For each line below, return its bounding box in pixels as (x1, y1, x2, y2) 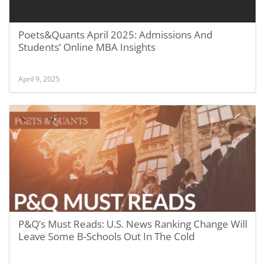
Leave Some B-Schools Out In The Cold (18, 230, 195, 243)
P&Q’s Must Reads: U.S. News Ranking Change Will (18, 217, 247, 231)
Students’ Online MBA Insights (18, 40, 156, 54)
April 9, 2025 (18, 74, 60, 83)
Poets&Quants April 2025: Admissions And (18, 28, 212, 41)
